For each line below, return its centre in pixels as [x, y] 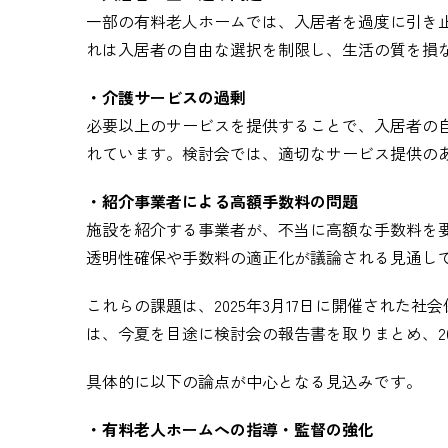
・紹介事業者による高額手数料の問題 [222, 201]
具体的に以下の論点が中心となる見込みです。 [254, 381]
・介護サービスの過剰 [166, 97]
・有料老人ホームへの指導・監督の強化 [230, 429]
